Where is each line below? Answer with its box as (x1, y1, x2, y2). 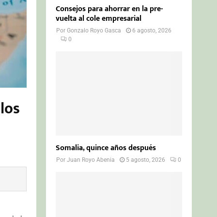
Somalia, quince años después (56, 141, 156, 155)
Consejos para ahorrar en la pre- (56, 2, 163, 15)
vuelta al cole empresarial (56, 12, 142, 25)
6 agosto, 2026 (132, 27, 172, 34)
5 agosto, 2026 (126, 156, 166, 163)
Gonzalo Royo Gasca (67, 27, 122, 34)
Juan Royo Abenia (67, 156, 115, 163)
